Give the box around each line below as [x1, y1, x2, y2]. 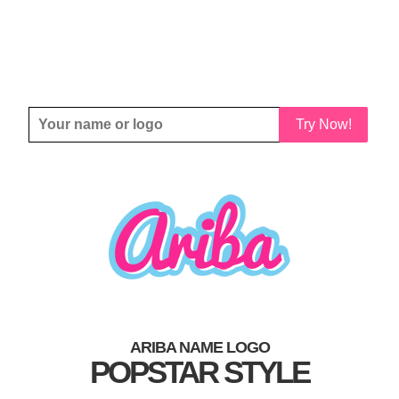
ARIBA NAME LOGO [129, 338, 270, 356]
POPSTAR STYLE [90, 354, 309, 389]
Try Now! [295, 117, 352, 132]
